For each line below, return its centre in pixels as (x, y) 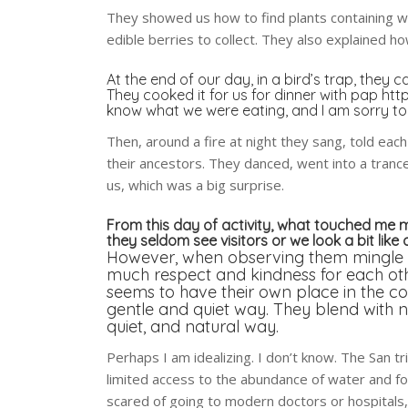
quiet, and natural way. (193, 326)
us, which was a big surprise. (196, 184)
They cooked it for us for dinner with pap (245, 94)
